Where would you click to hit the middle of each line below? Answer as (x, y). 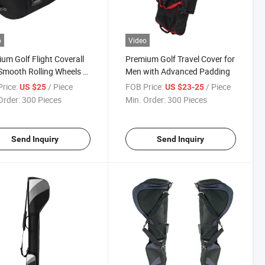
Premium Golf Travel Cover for (180, 59)
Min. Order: (145, 99)
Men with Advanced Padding (177, 71)
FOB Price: (144, 86)
